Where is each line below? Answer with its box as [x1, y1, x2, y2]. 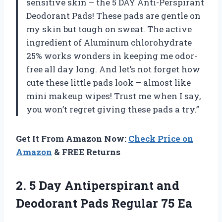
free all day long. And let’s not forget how [26, 63, 200, 75]
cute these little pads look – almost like [26, 77, 191, 89]
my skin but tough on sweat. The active [26, 23, 192, 35]
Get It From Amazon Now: [16, 133, 128, 145]
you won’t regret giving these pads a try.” [26, 104, 199, 115]
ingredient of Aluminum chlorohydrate [26, 37, 192, 49]
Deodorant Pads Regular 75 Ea [16, 195, 192, 212]
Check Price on [128, 133, 193, 145]
